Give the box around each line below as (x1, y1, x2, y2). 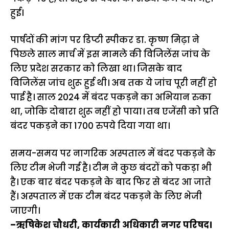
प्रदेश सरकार (30, 62, 81, 75)
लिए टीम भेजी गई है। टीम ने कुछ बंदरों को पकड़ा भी (10, 161, 212, 174)
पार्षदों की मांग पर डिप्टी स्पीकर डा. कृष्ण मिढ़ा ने (10, 34, 199, 47)
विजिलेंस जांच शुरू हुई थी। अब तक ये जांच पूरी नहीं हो (10, 77, 217, 89)
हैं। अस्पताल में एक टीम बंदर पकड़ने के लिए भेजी (10, 190, 202, 202)
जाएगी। (10, 204, 40, 217)
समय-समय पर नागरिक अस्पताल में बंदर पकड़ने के (10, 147, 216, 159)
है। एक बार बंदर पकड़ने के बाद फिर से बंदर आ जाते (10, 175, 211, 188)
